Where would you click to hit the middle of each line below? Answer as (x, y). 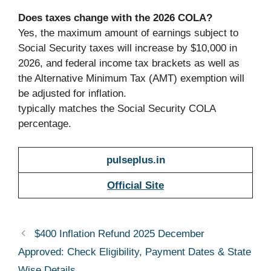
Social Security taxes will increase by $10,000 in (128, 48)
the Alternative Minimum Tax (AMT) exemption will (131, 79)
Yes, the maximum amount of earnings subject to (128, 33)
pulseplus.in (135, 160)
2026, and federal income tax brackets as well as (129, 64)
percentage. (45, 124)
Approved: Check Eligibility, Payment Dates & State (135, 252)
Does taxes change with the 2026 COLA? (115, 18)
